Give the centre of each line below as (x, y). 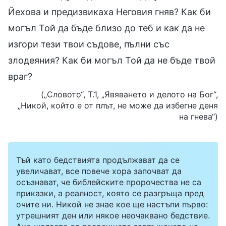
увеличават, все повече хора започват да (99, 171)
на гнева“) (199, 116)
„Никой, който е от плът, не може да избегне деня (118, 105)
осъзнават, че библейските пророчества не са (109, 182)
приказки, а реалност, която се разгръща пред (110, 193)
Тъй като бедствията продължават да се (98, 160)
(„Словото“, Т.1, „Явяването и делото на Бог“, (129, 94)
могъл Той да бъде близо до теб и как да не (106, 28)
